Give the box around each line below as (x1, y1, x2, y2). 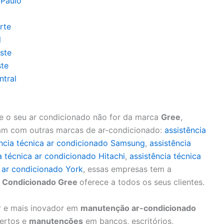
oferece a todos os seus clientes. (79, 177, 204, 187)
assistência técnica (129, 151, 201, 161)
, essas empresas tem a (83, 164, 171, 174)
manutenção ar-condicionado (80, 202, 196, 213)
